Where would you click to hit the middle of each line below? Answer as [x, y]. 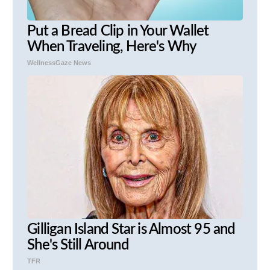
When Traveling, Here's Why [112, 47]
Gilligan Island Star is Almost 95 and [131, 229]
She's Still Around [78, 245]
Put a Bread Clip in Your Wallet [118, 31]
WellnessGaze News [59, 62]
